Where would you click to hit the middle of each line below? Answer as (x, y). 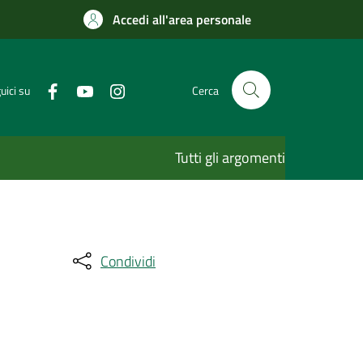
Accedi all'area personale (182, 19)
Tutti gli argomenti (230, 158)
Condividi (128, 261)
